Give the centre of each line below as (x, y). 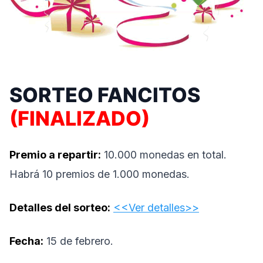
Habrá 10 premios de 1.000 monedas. (100, 174)
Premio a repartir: (55, 155)
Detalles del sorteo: (60, 208)
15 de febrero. (78, 241)
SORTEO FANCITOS (105, 95)
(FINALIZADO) (80, 119)
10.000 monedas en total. (164, 155)
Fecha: (26, 241)
